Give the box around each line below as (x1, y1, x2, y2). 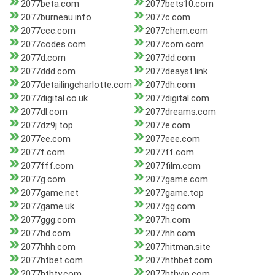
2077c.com (145, 12, 190, 23)
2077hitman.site (145, 241, 211, 253)
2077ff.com (145, 147, 194, 158)
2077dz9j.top (21, 120, 73, 131)
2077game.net (21, 187, 79, 199)
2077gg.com (145, 201, 195, 212)
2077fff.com (21, 160, 74, 172)
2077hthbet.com (145, 255, 212, 266)
